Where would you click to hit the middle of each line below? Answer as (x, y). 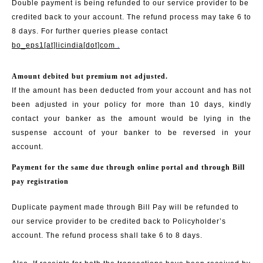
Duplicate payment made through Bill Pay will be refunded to (125, 207)
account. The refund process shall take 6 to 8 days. (107, 235)
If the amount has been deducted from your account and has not (131, 90)
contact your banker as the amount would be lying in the (131, 118)
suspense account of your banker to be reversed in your (131, 132)
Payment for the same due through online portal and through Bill (128, 167)
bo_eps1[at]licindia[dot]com (63, 45)
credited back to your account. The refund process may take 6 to (131, 17)
